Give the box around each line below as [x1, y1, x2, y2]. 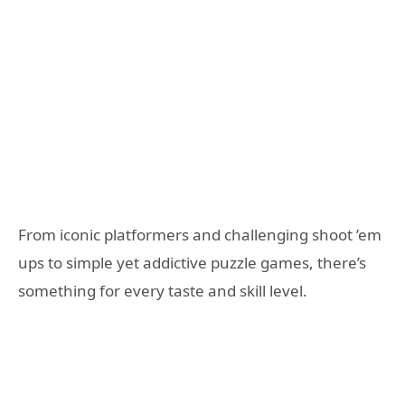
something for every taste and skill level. [18, 279, 307, 301]
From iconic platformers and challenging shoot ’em [18, 223, 381, 245]
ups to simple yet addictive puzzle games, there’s [18, 251, 366, 273]
